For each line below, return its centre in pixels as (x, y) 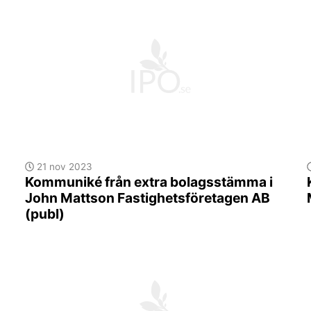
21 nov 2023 (64, 167)
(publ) (44, 214)
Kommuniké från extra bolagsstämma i (149, 182)
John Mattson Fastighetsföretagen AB (147, 198)
